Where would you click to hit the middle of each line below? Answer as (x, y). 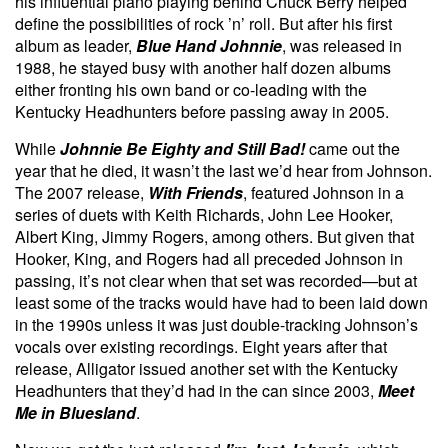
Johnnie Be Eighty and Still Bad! (182, 148)
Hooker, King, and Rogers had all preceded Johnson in (209, 258)
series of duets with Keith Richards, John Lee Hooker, (204, 214)
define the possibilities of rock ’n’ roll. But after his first (203, 23)
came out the (352, 148)
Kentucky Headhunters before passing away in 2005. (202, 111)
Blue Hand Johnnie (209, 45)
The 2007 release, (81, 192)
